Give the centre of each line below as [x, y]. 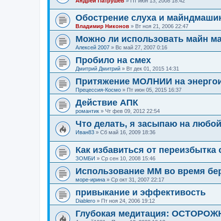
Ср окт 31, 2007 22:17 [138, 179]
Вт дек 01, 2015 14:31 [153, 69]
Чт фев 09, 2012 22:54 [132, 111]
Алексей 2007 [92, 48]
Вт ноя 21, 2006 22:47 [162, 26]
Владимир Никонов [102, 26]
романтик [87, 111]
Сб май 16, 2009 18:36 [128, 132]
